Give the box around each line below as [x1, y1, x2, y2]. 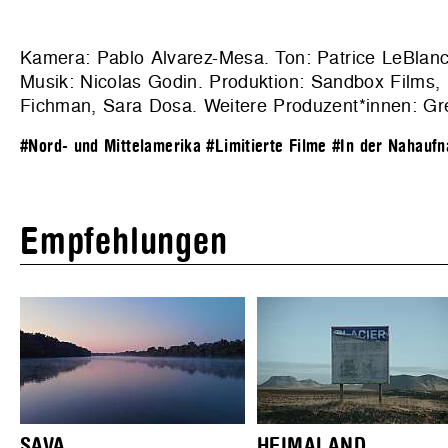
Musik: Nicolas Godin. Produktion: [20, 69, 311, 95]
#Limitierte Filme [206, 137, 327, 157]
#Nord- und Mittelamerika [20, 137, 202, 157]
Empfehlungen [20, 222, 228, 263]
